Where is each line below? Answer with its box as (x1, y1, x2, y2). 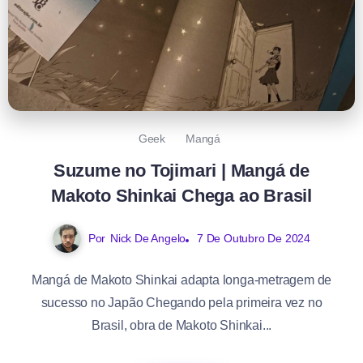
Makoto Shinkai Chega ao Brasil (51, 186, 312, 207)
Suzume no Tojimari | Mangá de (53, 160, 310, 181)
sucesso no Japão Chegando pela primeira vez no (41, 296, 322, 310)
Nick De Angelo (110, 232, 186, 246)
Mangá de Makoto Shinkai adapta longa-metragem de (31, 273, 332, 288)
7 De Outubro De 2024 (197, 232, 311, 246)
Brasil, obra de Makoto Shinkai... (91, 318, 272, 333)
